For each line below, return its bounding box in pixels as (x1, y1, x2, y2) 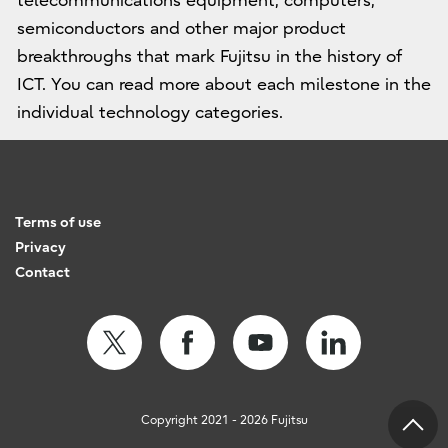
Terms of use (15, 213, 101, 231)
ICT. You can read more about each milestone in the (16, 74, 431, 94)
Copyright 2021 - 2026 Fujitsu (140, 412, 308, 427)
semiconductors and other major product (16, 18, 346, 38)
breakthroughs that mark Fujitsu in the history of (16, 46, 402, 66)
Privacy (15, 238, 66, 256)
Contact (15, 263, 70, 281)
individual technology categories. (16, 102, 283, 122)
